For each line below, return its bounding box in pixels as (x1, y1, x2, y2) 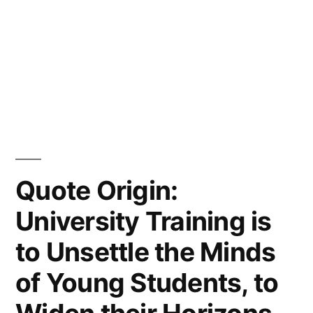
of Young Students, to (15, 266, 279, 298)
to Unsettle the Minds (15, 235, 276, 268)
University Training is (15, 205, 272, 237)
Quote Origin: (15, 174, 178, 206)
